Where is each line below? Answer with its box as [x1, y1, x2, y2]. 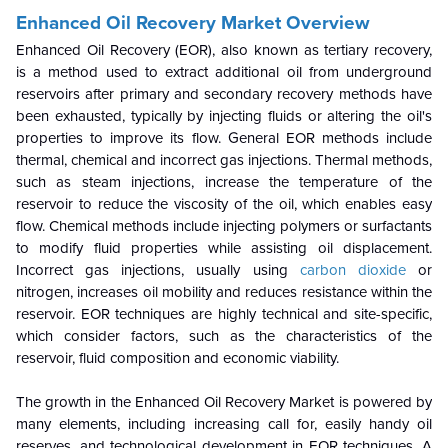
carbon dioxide [299, 261, 406, 279]
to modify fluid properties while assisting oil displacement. [16, 239, 432, 257]
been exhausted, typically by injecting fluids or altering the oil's [16, 107, 432, 125]
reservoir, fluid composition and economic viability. [16, 349, 339, 367]
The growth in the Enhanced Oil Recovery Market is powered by [16, 393, 432, 411]
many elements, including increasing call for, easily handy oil [16, 415, 432, 433]
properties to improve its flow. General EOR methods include [16, 129, 432, 147]
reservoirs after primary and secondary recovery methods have [16, 85, 432, 103]
